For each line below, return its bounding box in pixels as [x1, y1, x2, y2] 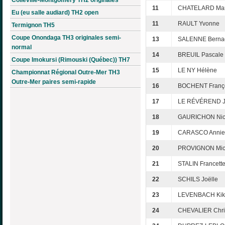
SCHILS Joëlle [178, 176, 218, 183]
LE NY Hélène [178, 67, 217, 74]
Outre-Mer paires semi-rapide [12, 78, 96, 85]
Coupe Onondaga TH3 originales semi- [12, 34, 121, 41]
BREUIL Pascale [178, 51, 223, 59]
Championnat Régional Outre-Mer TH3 [12, 68, 120, 76]
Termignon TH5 [12, 21, 55, 29]
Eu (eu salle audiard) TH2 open [12, 9, 98, 16]
